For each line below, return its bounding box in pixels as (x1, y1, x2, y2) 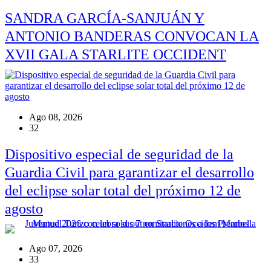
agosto (5, 201, 43, 217)
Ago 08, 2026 (29, 111, 82, 122)
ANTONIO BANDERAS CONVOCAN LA (5, 28, 259, 44)
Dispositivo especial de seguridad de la (5, 146, 233, 163)
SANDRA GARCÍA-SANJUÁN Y (5, 10, 204, 26)
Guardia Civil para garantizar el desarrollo (5, 165, 254, 181)
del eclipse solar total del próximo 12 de (5, 183, 241, 199)
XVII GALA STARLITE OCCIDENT (5, 46, 226, 62)
